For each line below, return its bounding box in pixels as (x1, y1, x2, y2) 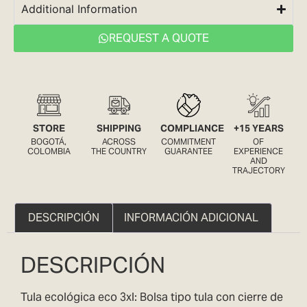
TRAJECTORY (232, 165, 285, 176)
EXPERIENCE (234, 146, 283, 157)
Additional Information (21, 2, 137, 16)
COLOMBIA (27, 146, 71, 157)
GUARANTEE (164, 146, 212, 157)
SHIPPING (96, 122, 141, 135)
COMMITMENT (161, 136, 216, 147)
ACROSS (101, 136, 136, 147)
